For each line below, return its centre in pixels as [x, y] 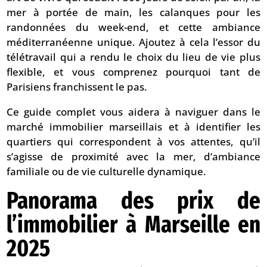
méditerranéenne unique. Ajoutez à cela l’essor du [133, 42]
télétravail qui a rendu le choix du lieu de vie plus [133, 57]
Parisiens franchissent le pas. [77, 87]
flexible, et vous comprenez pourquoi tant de [133, 72]
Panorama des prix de [133, 201]
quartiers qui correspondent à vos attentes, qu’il [133, 142]
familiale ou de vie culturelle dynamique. [107, 172]
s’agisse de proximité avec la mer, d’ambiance [133, 157]
